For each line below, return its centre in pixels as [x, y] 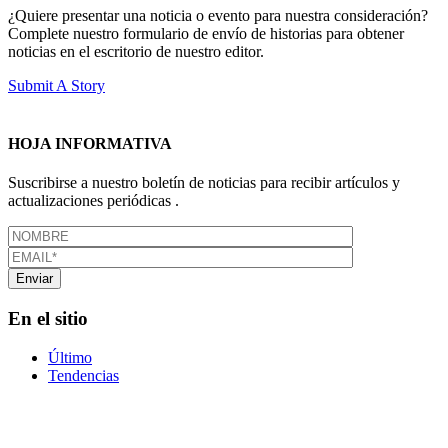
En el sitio [48, 318]
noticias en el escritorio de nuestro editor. [136, 51]
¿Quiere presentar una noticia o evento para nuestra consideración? [218, 15]
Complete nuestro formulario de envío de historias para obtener [206, 33]
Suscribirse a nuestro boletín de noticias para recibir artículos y [204, 183]
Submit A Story [56, 85]
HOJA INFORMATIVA [90, 143]
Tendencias [83, 375]
